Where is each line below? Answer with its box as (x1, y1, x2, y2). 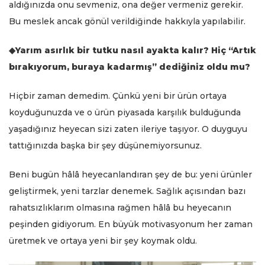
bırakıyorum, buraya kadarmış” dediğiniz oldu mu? (9, 61, 250, 72)
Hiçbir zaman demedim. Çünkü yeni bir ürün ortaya (9, 90, 227, 101)
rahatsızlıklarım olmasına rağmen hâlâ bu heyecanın (9, 202, 231, 213)
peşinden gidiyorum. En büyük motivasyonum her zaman (9, 218, 253, 230)
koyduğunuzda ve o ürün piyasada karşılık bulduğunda (9, 106, 241, 118)
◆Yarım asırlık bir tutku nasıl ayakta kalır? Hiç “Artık (9, 44, 256, 56)
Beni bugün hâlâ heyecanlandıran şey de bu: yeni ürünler (9, 169, 252, 180)
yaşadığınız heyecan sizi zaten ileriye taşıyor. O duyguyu (9, 123, 247, 134)
